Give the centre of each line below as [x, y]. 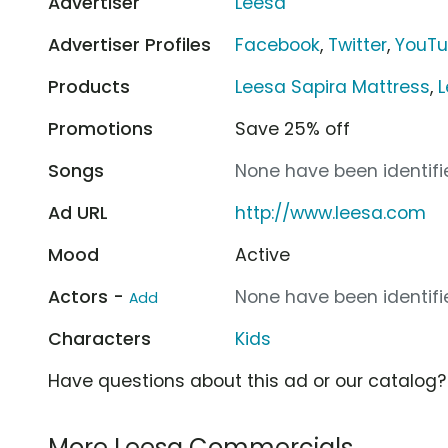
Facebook [278, 44]
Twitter [358, 44]
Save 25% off [293, 128]
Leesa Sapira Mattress [333, 86]
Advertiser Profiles [129, 44]
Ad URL [78, 212]
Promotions [100, 128]
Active [263, 254]
